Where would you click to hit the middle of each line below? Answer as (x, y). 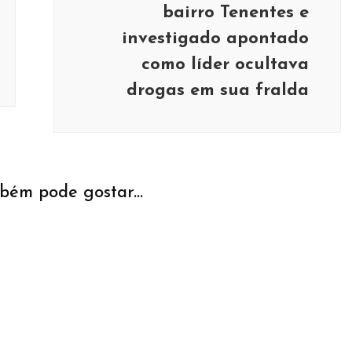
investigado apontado (215, 39)
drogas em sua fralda (218, 91)
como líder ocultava (225, 65)
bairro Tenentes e (236, 13)
